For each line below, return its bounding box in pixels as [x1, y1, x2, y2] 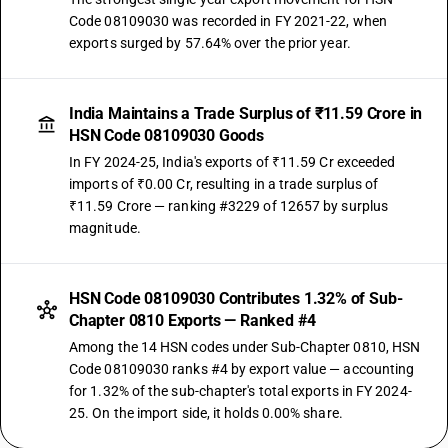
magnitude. [69, 220, 141, 236]
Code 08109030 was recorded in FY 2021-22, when [69, 13, 387, 29]
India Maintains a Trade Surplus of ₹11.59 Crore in [69, 104, 423, 123]
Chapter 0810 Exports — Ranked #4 [69, 311, 316, 330]
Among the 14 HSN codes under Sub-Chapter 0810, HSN [69, 339, 421, 355]
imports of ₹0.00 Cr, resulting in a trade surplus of [69, 176, 379, 192]
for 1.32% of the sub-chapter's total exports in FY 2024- [69, 383, 412, 399]
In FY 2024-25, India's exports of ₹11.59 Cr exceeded [69, 154, 396, 170]
